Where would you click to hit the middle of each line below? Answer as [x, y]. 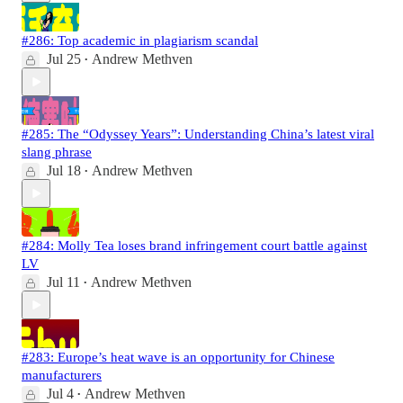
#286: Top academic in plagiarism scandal [140, 41]
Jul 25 [64, 59]
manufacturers [62, 376]
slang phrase [57, 152]
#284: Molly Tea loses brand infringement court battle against [194, 246]
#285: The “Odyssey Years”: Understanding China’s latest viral [198, 134]
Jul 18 [64, 171]
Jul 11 [63, 282]
